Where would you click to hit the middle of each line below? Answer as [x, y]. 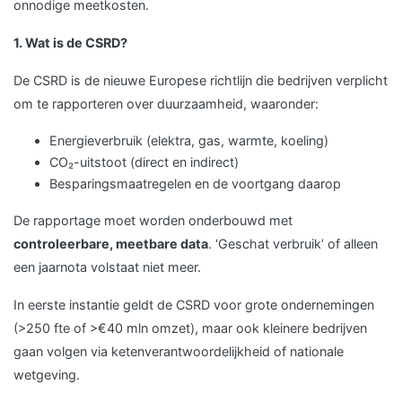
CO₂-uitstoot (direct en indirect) [144, 162]
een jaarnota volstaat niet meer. [107, 267]
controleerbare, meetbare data [111, 244]
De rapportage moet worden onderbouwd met [153, 220]
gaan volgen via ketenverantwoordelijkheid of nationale [179, 351]
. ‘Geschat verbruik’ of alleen [293, 244]
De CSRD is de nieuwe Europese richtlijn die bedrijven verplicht [201, 80]
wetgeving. [47, 375]
